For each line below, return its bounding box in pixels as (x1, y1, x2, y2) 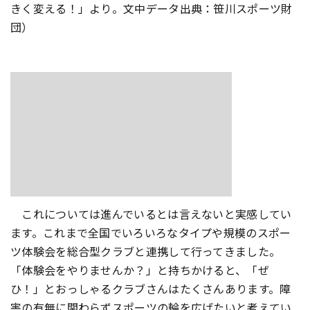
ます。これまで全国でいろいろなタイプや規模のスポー (10, 224, 291, 241)
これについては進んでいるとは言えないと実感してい (10, 206, 292, 222)
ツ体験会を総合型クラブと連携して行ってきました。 (10, 243, 281, 259)
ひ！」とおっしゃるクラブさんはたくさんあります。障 (10, 280, 291, 297)
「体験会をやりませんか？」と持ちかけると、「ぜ (10, 262, 269, 278)
